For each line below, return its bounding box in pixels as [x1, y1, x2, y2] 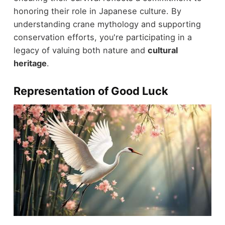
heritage [13, 58, 47, 68]
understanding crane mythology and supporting [13, 19, 201, 29]
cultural [147, 45, 178, 55]
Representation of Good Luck [13, 84, 168, 97]
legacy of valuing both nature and [13, 45, 148, 55]
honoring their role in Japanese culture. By [13, 6, 181, 16]
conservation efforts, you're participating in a [13, 32, 192, 42]
